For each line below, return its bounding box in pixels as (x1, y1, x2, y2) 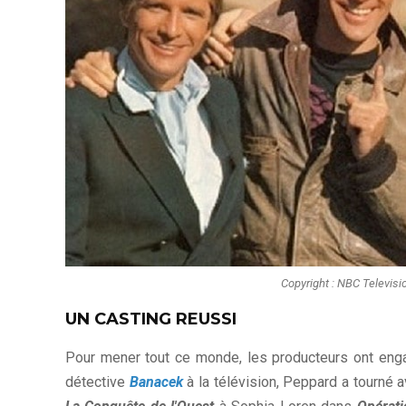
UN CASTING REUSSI (65, 309, 237, 330)
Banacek (129, 373, 183, 391)
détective (65, 373, 130, 391)
